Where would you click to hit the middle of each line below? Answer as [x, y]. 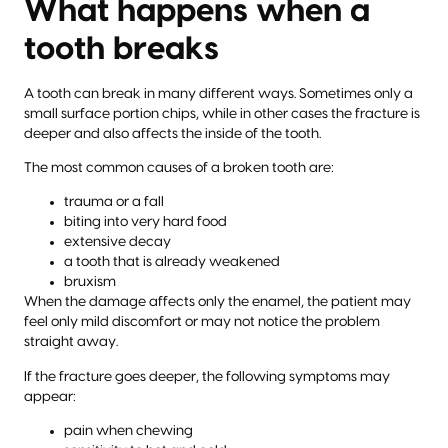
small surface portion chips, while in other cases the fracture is [222, 113]
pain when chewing [128, 431]
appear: [50, 396]
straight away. [71, 342]
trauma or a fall [114, 202]
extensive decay [117, 242]
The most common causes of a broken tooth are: [179, 167]
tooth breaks [121, 48]
